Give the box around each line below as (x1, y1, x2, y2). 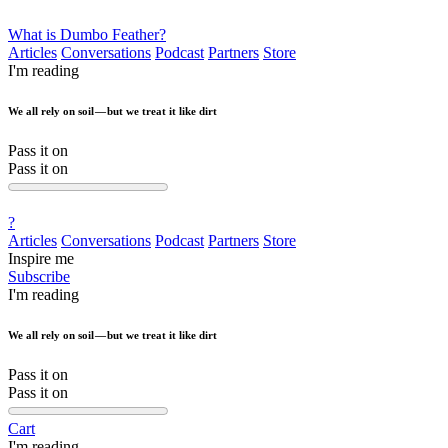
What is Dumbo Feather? (8, 26, 166, 43)
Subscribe (8, 267, 70, 285)
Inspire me (8, 249, 74, 267)
